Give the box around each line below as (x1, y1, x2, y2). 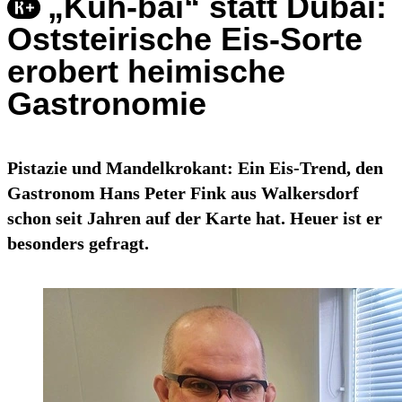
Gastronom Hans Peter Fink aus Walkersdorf (7, 183, 359, 204)
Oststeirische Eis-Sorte (7, 21, 363, 58)
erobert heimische (7, 53, 285, 91)
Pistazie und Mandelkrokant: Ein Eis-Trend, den (7, 158, 383, 179)
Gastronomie (7, 85, 206, 123)
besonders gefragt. (7, 233, 149, 254)
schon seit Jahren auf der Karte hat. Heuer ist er (7, 208, 382, 229)
